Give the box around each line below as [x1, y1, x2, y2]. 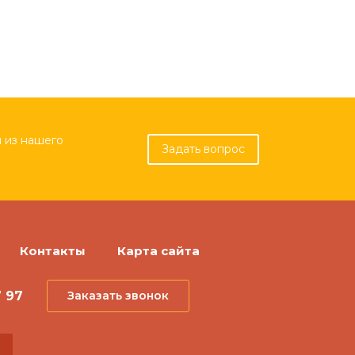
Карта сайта [117, 243, 200, 258]
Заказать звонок [67, 288, 169, 303]
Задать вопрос [161, 141, 245, 156]
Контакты [20, 243, 86, 258]
